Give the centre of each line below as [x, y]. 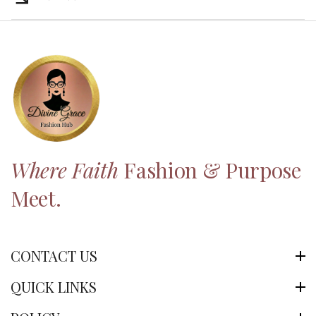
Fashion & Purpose [212, 170]
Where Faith [67, 170]
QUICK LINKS [54, 287]
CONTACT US [54, 256]
